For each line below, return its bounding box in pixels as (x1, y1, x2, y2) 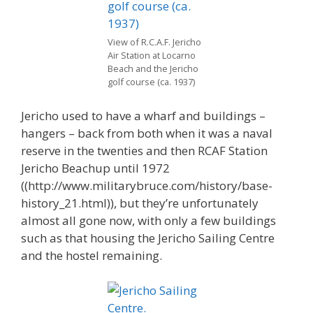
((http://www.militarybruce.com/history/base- (21, 177, 272, 194)
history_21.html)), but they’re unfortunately (21, 194, 259, 211)
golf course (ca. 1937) (108, 75, 195, 88)
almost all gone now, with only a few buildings (21, 212, 276, 228)
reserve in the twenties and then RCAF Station (21, 142, 268, 159)
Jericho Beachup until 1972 (21, 159, 170, 176)
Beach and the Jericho (108, 62, 198, 75)
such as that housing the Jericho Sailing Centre (21, 229, 275, 246)
